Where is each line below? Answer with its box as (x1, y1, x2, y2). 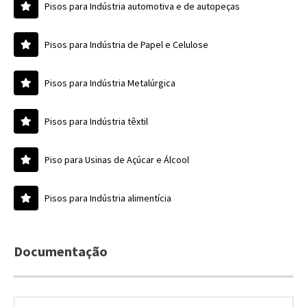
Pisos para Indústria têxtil (45, 115, 148, 127)
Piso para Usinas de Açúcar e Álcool (45, 153, 189, 166)
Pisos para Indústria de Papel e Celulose (45, 38, 208, 51)
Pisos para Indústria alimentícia (45, 192, 171, 204)
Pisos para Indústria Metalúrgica (45, 77, 175, 89)
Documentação (14, 243, 108, 260)
